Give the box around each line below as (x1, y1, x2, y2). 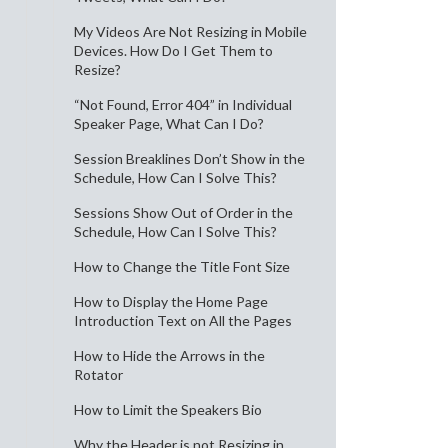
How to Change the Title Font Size (74, 258, 290, 275)
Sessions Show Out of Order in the (74, 204, 293, 221)
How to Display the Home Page (74, 293, 268, 310)
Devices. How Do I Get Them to (74, 42, 273, 59)
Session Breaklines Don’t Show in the (74, 150, 305, 167)
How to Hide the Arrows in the (74, 347, 265, 364)
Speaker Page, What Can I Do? (74, 115, 264, 132)
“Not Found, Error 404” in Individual (74, 96, 292, 113)
